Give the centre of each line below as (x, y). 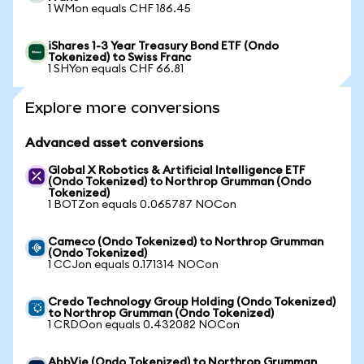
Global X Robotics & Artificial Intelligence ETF (177, 171)
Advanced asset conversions (114, 143)
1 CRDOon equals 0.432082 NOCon (144, 325)
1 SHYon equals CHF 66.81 (116, 69)
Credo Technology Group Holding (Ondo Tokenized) (192, 302)
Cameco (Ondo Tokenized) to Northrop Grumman (186, 242)
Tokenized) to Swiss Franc (119, 58)
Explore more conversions (123, 108)
